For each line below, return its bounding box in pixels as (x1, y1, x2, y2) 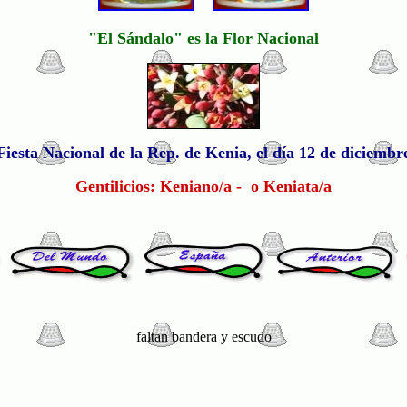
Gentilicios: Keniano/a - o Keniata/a (75, 177, 332, 195)
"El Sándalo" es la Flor (88, 29, 257, 47)
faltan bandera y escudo (135, 329, 272, 344)
